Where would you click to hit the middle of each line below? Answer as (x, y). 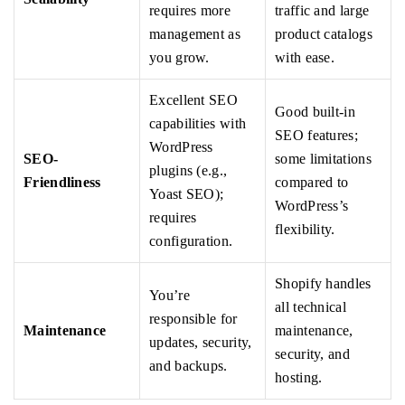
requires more (190, 11)
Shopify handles (323, 284)
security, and (312, 354)
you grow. (179, 58)
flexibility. (305, 230)
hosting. (299, 378)
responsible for (193, 319)
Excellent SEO (193, 100)
